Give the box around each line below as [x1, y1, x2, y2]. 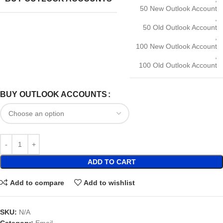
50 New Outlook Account [140, 4, 217, 13]
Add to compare [9, 178, 64, 187]
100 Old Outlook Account [139, 61, 217, 70]
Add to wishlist [84, 178, 135, 187]
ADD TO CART [87, 158, 136, 166]
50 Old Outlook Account [143, 23, 217, 32]
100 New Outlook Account [136, 42, 217, 51]
